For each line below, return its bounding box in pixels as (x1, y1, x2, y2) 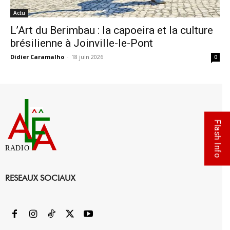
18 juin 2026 (71, 52, 103, 61)
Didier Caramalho (10, 52, 64, 61)
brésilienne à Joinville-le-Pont (10, 36, 153, 49)
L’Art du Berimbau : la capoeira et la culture (10, 24, 213, 36)
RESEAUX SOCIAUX (5, 173, 75, 183)
